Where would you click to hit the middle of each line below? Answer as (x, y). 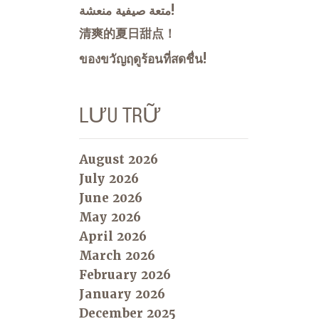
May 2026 (110, 218)
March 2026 (117, 256)
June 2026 (111, 198)
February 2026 (125, 275)
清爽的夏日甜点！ (127, 34)
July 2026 (109, 179)
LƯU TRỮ (120, 115)
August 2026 (119, 160)
